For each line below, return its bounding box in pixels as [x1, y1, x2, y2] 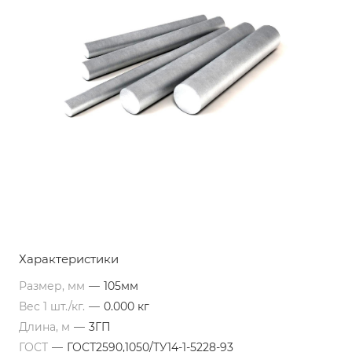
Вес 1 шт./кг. [19, 299, 88, 313]
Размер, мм [19, 279, 88, 293]
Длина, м [19, 320, 73, 334]
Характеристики [19, 251, 119, 266]
